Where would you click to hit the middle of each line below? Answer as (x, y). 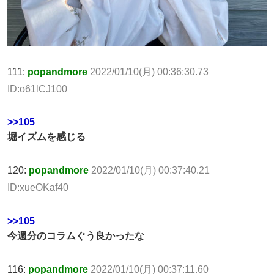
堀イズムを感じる (46, 137)
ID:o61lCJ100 (37, 89)
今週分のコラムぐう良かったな (76, 236)
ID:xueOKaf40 (38, 188)
